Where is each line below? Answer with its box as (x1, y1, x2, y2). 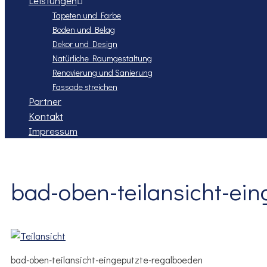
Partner (29, 94, 61, 108)
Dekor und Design (52, 38, 117, 49)
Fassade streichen (52, 81, 117, 92)
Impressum (29, 124, 77, 138)
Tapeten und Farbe (52, 10, 121, 21)
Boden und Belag (52, 24, 115, 35)
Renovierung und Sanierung (52, 67, 153, 78)
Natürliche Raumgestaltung (52, 52, 152, 64)
